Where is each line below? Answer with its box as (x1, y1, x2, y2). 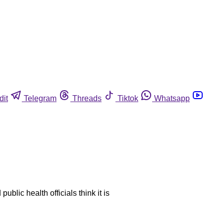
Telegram (24, 94, 56, 103)
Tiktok (117, 94, 138, 103)
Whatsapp (154, 94, 190, 103)
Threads (72, 94, 102, 103)
